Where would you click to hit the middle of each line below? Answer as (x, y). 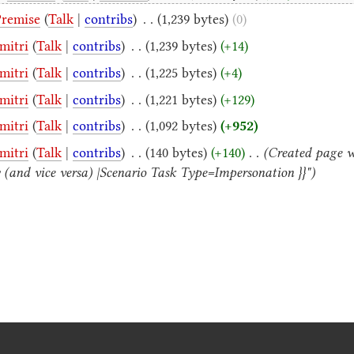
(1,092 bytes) (181, 126)
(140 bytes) (177, 153)
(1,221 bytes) (181, 99)
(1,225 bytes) (181, 72)
